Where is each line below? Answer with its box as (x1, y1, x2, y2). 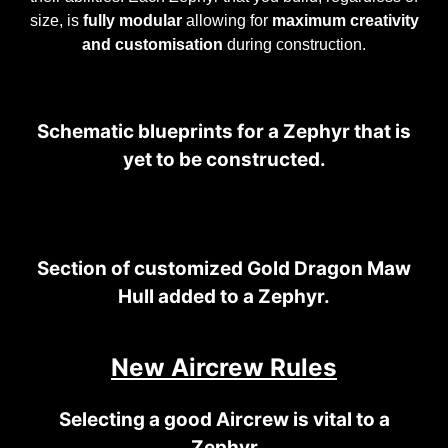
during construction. (223, 35, 366, 54)
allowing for (181, 11, 272, 30)
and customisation (82, 35, 223, 54)
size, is (29, 11, 83, 30)
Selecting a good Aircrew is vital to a (58, 407, 390, 431)
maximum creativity (271, 11, 419, 30)
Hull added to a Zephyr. (118, 284, 330, 308)
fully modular (82, 11, 182, 30)
